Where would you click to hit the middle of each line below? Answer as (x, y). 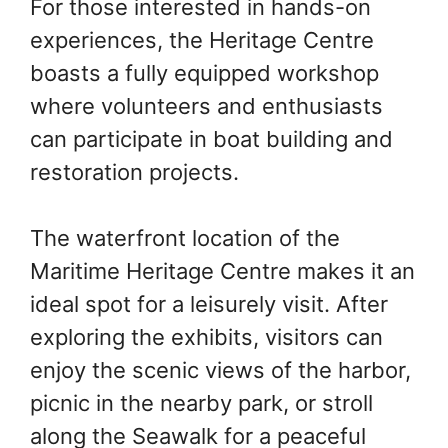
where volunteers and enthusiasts (206, 106)
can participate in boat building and (211, 139)
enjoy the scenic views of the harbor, (220, 370)
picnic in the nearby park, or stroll (201, 403)
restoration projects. (134, 172)
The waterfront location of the (185, 238)
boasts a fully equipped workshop (204, 73)
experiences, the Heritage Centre (202, 40)
